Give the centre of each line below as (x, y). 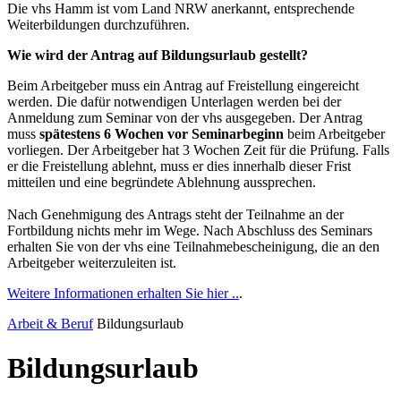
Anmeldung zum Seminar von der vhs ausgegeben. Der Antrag (185, 118)
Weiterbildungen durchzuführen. (98, 25)
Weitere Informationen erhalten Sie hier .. (123, 294)
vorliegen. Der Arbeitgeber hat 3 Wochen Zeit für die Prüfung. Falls (198, 150)
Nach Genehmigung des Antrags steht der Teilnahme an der (175, 215)
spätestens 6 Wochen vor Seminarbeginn (163, 134)
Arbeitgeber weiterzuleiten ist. (92, 263)
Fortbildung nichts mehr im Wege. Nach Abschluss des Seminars (190, 231)
